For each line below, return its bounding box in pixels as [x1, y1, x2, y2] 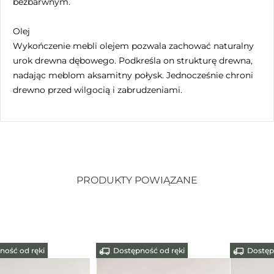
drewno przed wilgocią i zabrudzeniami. [13, 84, 182, 95]
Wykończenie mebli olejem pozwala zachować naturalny [13, 40, 254, 51]
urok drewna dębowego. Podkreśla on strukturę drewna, [13, 54, 253, 66]
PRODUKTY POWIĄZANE [76, 174, 198, 186]
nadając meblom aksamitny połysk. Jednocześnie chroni [13, 69, 253, 81]
